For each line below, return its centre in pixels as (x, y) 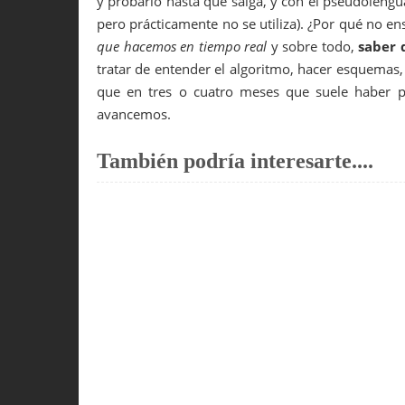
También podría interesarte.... (235, 160)
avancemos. (134, 114)
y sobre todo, (313, 47)
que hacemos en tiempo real (182, 47)
